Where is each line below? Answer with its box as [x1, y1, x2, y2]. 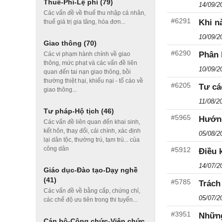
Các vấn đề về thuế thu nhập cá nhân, [44, 9, 146, 16]
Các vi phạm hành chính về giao [44, 51, 130, 57]
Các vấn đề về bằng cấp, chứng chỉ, [44, 187, 140, 194]
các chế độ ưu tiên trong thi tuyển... [44, 196, 137, 203]
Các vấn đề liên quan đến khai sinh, [44, 118, 140, 125]
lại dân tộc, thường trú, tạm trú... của [44, 136, 140, 143]
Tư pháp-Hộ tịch [44, 107, 101, 115]
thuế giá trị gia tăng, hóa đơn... [44, 18, 125, 25]
